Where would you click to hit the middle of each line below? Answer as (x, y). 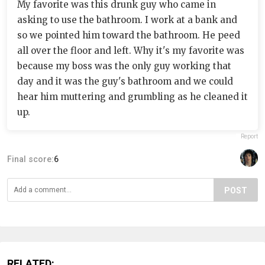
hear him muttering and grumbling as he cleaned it (132, 97)
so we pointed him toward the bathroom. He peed (129, 35)
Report (249, 136)
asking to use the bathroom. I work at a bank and (127, 20)
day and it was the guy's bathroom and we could (125, 81)
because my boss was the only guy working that (124, 66)
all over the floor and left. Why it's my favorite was (131, 51)
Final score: (30, 159)
